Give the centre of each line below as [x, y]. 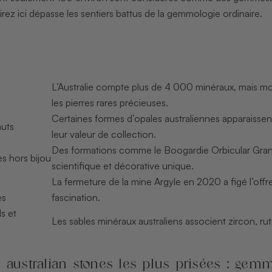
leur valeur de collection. [104, 134]
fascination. [76, 197]
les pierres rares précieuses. [110, 102]
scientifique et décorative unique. [122, 165]
